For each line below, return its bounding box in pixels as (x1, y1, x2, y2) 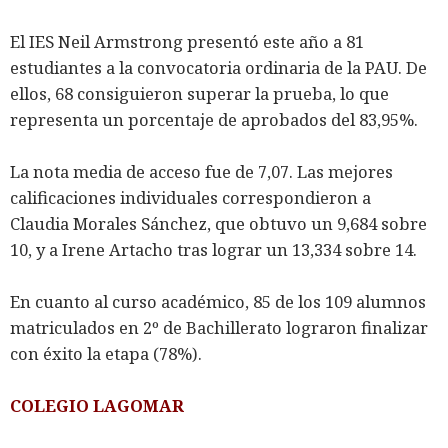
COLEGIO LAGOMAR (10, 394, 184, 418)
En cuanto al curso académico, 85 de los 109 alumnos (10, 290, 426, 314)
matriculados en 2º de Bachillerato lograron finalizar (10, 316, 428, 340)
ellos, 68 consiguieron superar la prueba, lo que (10, 82, 389, 106)
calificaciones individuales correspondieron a (10, 186, 371, 210)
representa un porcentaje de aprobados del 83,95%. (10, 108, 418, 132)
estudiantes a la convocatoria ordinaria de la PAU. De (10, 56, 427, 80)
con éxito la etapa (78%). (10, 342, 202, 366)
